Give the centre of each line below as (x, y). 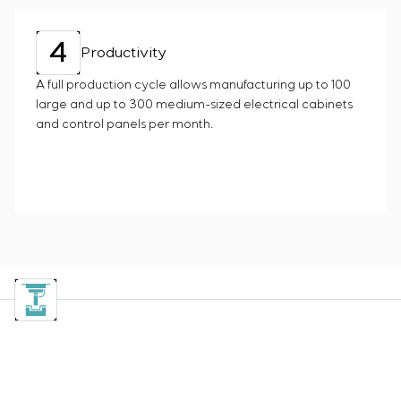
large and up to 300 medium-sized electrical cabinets (194, 105)
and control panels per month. (124, 124)
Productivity (124, 53)
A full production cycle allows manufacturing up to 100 (193, 85)
